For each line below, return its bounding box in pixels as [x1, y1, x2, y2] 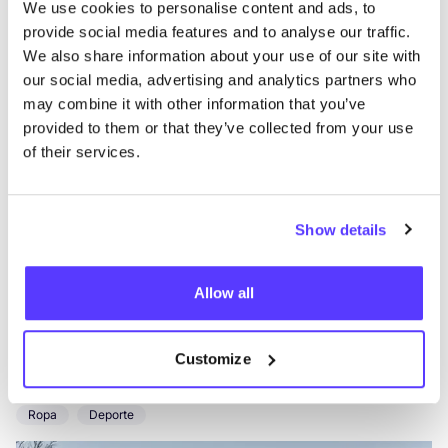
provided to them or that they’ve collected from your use [23, 119, 413, 137]
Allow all [193, 284, 255, 302]
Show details [295, 220, 387, 238]
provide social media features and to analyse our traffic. [23, 23, 411, 41]
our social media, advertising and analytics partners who [23, 71, 416, 89]
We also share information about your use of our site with [23, 47, 421, 65]
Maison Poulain [16, 374, 188, 403]
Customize [174, 349, 251, 367]
